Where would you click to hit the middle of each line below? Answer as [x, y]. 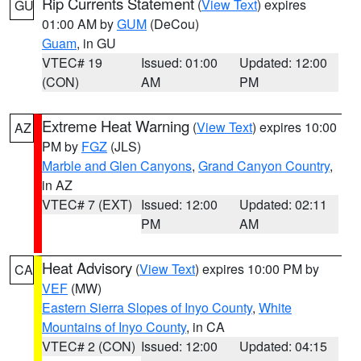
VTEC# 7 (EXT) [87, 204]
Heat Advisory [87, 268]
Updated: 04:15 [284, 346]
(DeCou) [173, 24]
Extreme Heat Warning [116, 126]
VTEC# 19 [72, 62]
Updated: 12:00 [284, 62]
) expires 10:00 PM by [257, 269]
